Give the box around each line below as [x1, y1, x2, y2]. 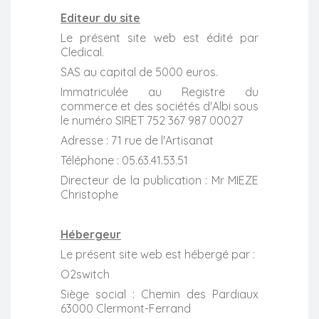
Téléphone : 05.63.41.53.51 [61, 152, 188, 167]
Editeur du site [61, 10, 140, 25]
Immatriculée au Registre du [61, 84, 258, 99]
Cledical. [61, 44, 104, 59]
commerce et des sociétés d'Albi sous [61, 98, 258, 113]
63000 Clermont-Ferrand [61, 300, 191, 315]
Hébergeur [61, 226, 121, 241]
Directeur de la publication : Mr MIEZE [61, 172, 258, 187]
